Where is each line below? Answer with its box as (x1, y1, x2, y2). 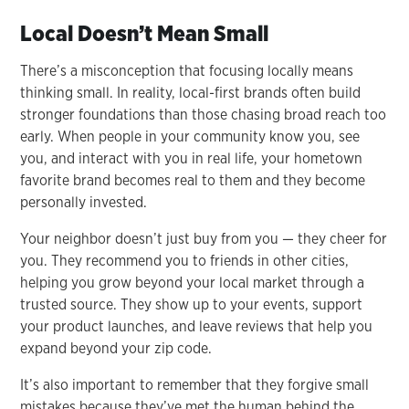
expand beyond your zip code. (20, 339, 213, 357)
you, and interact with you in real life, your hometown (20, 149, 363, 167)
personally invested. (20, 193, 148, 211)
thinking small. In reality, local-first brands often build (20, 83, 362, 101)
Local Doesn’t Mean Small (20, 19, 269, 47)
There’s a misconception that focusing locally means (20, 61, 354, 79)
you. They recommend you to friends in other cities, (20, 251, 350, 269)
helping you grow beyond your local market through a (20, 273, 365, 291)
